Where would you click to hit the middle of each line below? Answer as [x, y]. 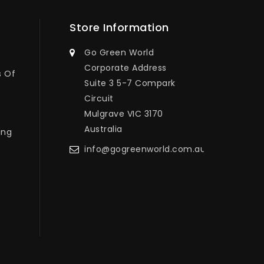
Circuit [99, 98]
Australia [103, 129]
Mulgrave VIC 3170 [124, 113]
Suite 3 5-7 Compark [130, 83]
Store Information [119, 27]
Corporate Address [126, 67]
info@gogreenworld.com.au [145, 149]
